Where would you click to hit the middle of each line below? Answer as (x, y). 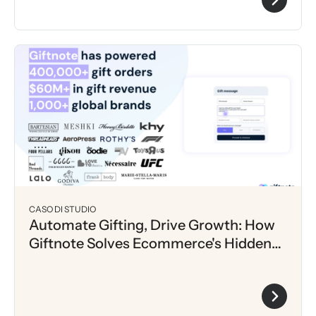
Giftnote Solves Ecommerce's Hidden (150, 244)
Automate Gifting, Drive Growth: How (152, 225)
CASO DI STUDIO (62, 209)
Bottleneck (65, 262)
